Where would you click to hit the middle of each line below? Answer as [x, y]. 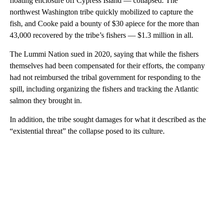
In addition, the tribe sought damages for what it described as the [108, 119]
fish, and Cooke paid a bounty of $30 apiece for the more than [104, 23]
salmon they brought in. [46, 100]
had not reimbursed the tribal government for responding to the [105, 77]
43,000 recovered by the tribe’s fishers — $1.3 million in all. [101, 35]
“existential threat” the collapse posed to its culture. [87, 131]
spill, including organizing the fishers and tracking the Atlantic [104, 89]
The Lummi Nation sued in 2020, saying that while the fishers [104, 54]
